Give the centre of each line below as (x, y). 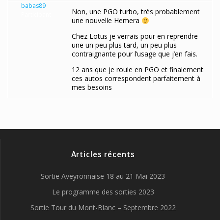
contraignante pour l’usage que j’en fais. (135, 54)
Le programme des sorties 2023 (103, 192)
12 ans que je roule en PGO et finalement (137, 70)
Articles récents (103, 154)
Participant (36, 15)
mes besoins (92, 87)
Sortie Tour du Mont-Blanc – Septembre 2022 (103, 207)
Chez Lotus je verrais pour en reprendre (135, 36)
